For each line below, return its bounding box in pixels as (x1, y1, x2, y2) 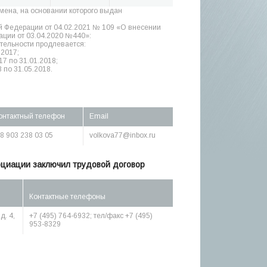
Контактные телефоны (29, 193, 105, 201)
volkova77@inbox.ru (89, 131, 156, 139)
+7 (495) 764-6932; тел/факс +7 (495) (29, 212, 153, 220)
